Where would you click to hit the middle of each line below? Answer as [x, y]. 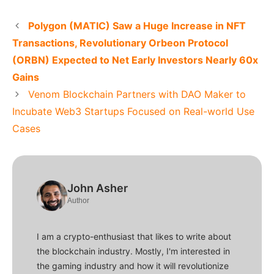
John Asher [98, 188]
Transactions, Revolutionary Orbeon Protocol [120, 43]
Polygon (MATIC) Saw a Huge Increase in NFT [137, 26]
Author [78, 201]
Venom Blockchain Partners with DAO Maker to [137, 94]
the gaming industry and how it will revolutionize [133, 266]
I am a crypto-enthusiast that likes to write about [134, 237]
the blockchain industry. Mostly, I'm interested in [133, 251]
